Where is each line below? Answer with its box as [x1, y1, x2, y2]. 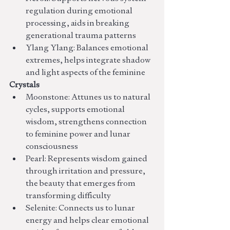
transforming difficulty [26, 190, 111, 201]
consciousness [26, 141, 78, 152]
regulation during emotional [26, 5, 134, 16]
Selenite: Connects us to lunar [26, 202, 137, 214]
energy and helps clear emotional [26, 215, 150, 226]
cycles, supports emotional [26, 104, 126, 115]
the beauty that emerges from [26, 178, 137, 189]
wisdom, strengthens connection [26, 116, 148, 127]
